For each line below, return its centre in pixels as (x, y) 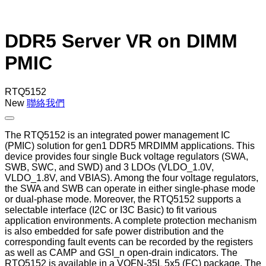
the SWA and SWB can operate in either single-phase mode (130, 189)
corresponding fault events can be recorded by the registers (129, 242)
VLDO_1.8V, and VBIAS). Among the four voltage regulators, (132, 178)
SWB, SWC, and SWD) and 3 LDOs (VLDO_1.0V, (109, 167)
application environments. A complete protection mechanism (131, 221)
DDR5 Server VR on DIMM (121, 41)
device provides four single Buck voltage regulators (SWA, (126, 157)
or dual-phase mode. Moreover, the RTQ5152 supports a (123, 199)
